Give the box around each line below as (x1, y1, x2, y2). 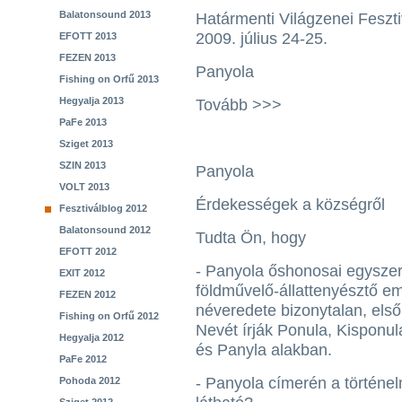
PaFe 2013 (59, 117, 107, 127)
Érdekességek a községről (196, 196, 385, 214)
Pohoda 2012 (59, 375, 120, 386)
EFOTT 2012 (59, 246, 117, 257)
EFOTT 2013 (59, 31, 117, 41)
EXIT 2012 (59, 267, 105, 278)
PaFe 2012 (59, 354, 107, 364)
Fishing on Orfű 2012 (59, 310, 159, 321)
